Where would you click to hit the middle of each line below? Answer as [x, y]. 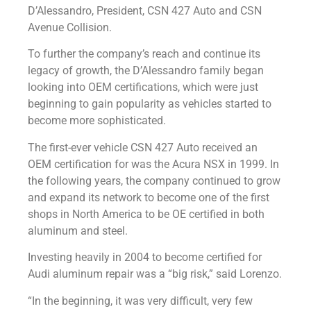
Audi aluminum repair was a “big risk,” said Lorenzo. [155, 274]
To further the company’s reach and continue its [144, 54]
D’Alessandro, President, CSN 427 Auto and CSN [145, 11]
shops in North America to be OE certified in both [146, 214]
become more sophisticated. [97, 121]
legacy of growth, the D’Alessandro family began [146, 71]
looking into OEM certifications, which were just [143, 87]
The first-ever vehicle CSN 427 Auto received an [143, 147]
